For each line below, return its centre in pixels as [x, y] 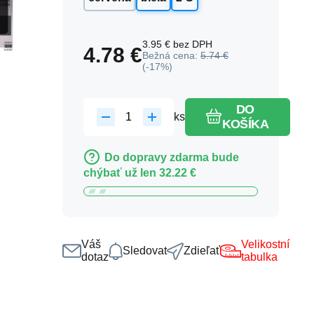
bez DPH [193, 44]
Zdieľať [202, 251]
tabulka [259, 257]
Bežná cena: [171, 55]
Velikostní [265, 244]
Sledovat [145, 251]
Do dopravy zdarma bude [172, 158]
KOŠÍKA [245, 124]
